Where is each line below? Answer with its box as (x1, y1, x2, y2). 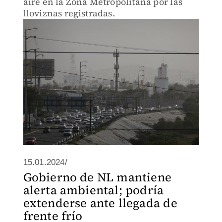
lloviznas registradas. (23, 7, 115, 19)
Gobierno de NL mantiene (23, 169, 172, 185)
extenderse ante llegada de (23, 195, 177, 211)
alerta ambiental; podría (23, 182, 164, 198)
